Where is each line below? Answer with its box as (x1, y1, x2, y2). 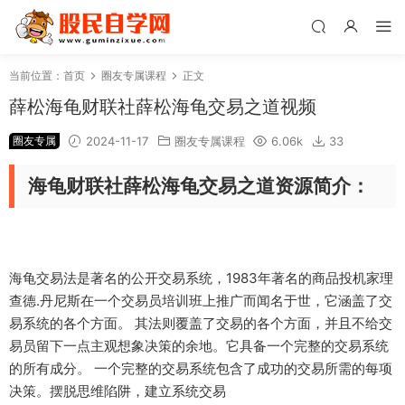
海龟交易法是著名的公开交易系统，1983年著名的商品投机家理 (9, 269, 393, 287)
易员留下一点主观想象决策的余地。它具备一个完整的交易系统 (9, 337, 389, 354)
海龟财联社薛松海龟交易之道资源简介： (28, 174, 370, 197)
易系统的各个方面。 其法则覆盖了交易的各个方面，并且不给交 (9, 315, 392, 332)
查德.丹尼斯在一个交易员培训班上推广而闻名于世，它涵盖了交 (9, 292, 392, 309)
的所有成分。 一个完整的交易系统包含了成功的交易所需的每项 (9, 360, 392, 377)
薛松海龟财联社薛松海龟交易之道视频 (9, 96, 316, 118)
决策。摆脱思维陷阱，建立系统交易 (9, 382, 226, 400)
